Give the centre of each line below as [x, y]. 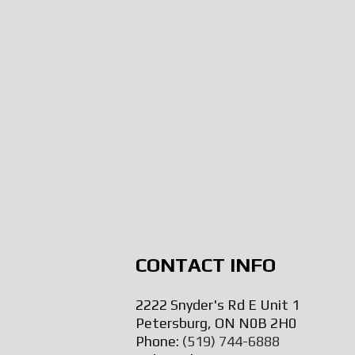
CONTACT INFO [205, 265]
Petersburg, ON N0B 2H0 [216, 323]
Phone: [158, 341]
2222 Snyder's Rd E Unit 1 [217, 304]
